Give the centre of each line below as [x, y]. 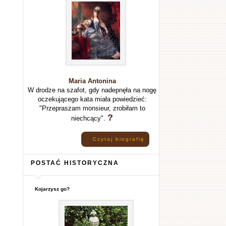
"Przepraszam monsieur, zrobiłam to [92, 108]
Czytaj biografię [119, 139]
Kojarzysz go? [52, 189]
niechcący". [89, 118]
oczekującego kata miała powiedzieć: [92, 99]
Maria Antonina [92, 81]
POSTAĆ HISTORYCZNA [75, 163]
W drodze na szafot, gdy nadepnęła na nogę [92, 90]
